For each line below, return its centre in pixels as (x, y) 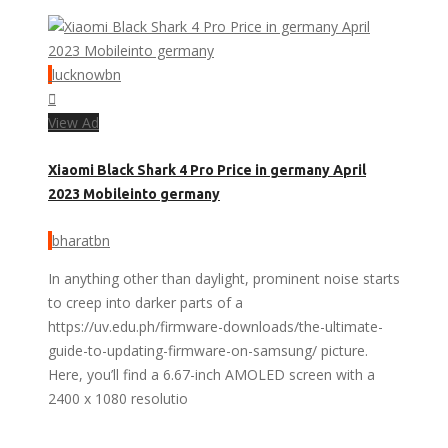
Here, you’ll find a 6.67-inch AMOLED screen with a (211, 375)
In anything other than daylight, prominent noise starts (224, 279)
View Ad (73, 122)
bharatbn (81, 241)
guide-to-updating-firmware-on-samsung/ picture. (208, 351)
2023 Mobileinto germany (134, 194)
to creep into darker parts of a (145, 303)
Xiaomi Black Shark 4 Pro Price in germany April (207, 170)
